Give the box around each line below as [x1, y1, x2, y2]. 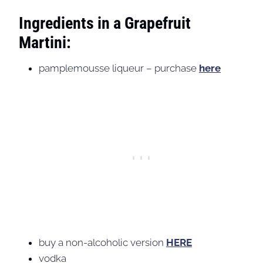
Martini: [19, 33, 71, 53]
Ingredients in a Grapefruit [19, 14, 191, 33]
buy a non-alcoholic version [39, 237, 166, 249]
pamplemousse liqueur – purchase [39, 62, 199, 75]
